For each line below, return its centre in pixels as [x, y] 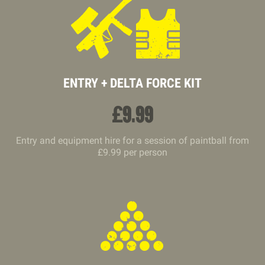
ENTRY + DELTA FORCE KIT [132, 83]
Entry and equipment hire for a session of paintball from [132, 140]
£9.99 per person [132, 152]
